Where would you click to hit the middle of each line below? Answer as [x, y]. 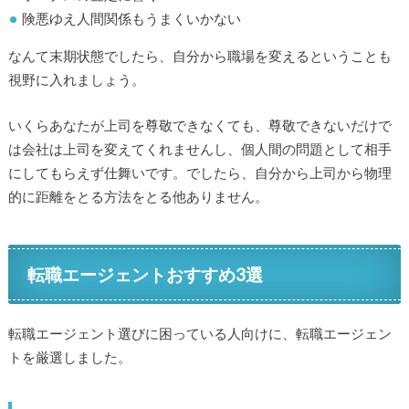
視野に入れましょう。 [76, 79]
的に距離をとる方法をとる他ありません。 [138, 197]
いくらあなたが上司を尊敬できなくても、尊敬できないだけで [199, 126]
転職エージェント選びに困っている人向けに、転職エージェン [199, 333]
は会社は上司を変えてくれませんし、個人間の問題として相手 [199, 149]
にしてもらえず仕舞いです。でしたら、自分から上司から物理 [199, 173]
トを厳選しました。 [69, 357]
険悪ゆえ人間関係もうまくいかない [132, 19]
